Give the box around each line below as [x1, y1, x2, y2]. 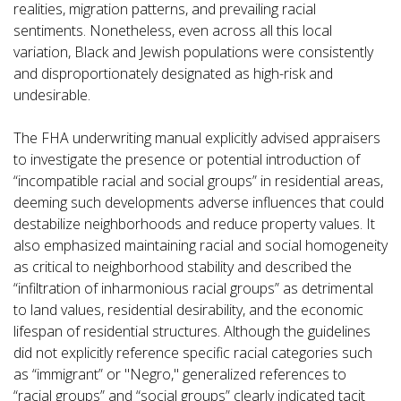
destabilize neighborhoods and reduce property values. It [13, 214, 375, 234]
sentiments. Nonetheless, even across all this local [13, 21, 332, 40]
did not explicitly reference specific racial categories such [13, 343, 372, 363]
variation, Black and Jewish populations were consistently [13, 42, 373, 62]
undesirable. [13, 85, 98, 105]
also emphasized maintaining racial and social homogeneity [13, 235, 388, 255]
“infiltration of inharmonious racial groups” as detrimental [13, 278, 373, 298]
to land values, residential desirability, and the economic [13, 300, 363, 320]
